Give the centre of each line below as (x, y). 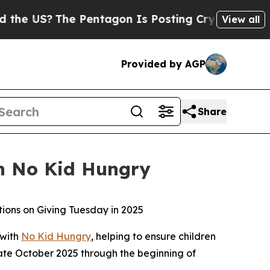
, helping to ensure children (153, 236)
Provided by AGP (163, 64)
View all (241, 19)
